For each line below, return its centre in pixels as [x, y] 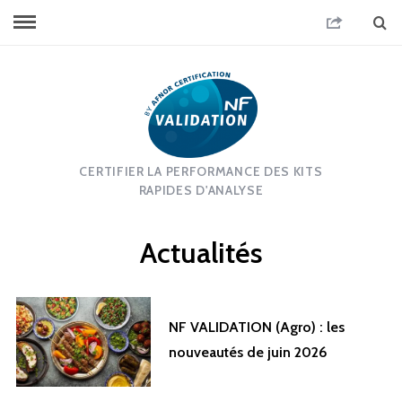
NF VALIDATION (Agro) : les [256, 327]
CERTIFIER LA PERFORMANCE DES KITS [201, 171]
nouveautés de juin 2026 [248, 352]
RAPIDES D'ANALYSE [201, 190]
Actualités [201, 253]
